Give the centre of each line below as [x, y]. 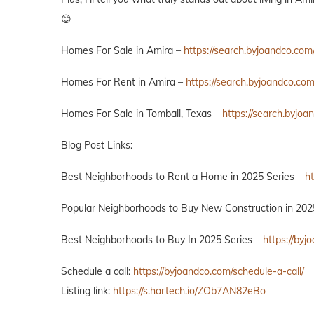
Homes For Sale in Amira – [122, 50]
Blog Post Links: [97, 145]
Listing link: [87, 291]
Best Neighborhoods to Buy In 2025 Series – [162, 239]
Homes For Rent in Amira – [123, 82]
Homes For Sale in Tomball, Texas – [142, 113]
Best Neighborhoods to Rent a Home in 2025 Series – [183, 176]
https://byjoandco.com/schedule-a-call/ [219, 271]
